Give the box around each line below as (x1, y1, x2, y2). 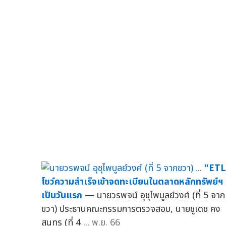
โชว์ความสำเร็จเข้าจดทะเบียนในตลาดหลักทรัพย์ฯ (41, 175, 223, 189)
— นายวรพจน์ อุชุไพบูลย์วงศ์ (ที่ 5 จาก (85, 189, 225, 202)
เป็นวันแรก (41, 189, 82, 202)
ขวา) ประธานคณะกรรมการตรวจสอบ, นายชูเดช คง (41, 202, 220, 216)
